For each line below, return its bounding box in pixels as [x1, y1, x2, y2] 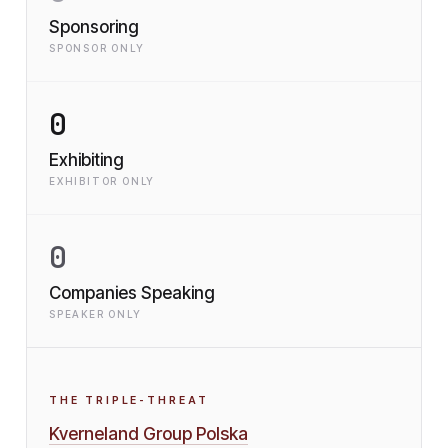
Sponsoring [49, 17, 139, 37]
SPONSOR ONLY [49, 42, 145, 54]
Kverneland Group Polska [49, 423, 248, 444]
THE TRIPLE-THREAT [49, 394, 209, 407]
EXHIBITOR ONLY [49, 175, 156, 187]
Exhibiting [49, 150, 124, 170]
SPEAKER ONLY [49, 308, 142, 320]
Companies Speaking [49, 283, 215, 303]
